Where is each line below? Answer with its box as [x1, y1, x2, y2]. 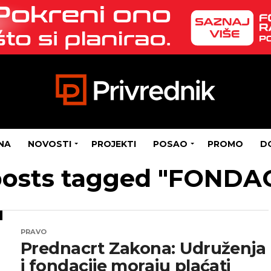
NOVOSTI [28, 139, 71, 149]
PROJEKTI [91, 139, 136, 149]
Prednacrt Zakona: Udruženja [21, 238, 266, 258]
